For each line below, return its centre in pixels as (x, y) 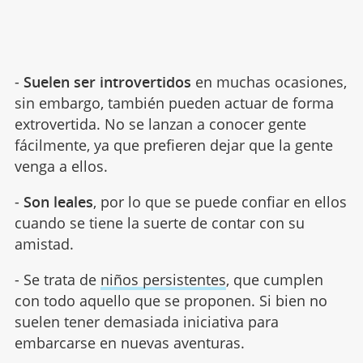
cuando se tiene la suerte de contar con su (159, 222)
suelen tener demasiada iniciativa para (146, 321)
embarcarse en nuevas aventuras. (129, 342)
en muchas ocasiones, (269, 81)
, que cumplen (274, 279)
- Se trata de (57, 279)
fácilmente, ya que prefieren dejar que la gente (173, 145)
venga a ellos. (61, 166)
